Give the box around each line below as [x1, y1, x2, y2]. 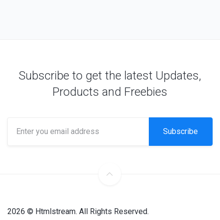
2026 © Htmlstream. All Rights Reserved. [7, 206, 149, 216]
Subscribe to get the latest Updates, [19, 69, 201, 83]
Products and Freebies [53, 85, 167, 99]
